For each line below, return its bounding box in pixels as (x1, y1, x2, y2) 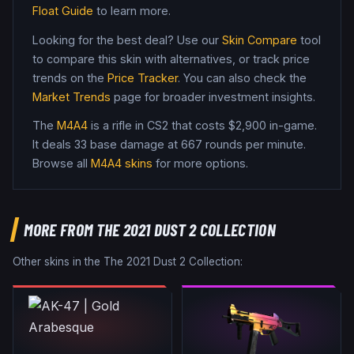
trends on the (32, 70, 107, 85)
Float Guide (32, 3, 93, 17)
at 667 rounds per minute (164, 137, 303, 152)
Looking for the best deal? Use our (32, 32, 222, 47)
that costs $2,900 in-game (168, 119, 314, 133)
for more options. (153, 156, 248, 171)
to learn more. (93, 3, 171, 17)
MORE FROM (24, 219, 96, 240)
